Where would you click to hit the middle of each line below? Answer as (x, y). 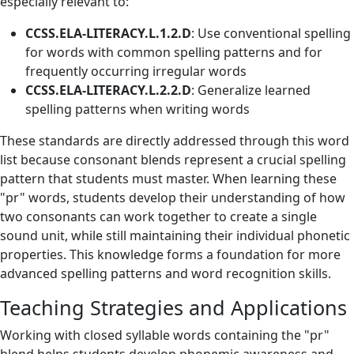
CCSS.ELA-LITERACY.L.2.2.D (108, 90)
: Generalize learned (251, 90)
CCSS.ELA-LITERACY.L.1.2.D (108, 33)
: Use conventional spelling (271, 33)
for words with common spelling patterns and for (174, 52)
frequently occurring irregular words (136, 71)
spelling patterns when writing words (137, 109)
